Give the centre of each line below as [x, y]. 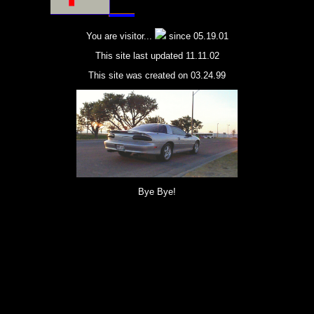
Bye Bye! [157, 192]
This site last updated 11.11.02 [157, 56]
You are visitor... [120, 36]
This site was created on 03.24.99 [157, 75]
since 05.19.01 [197, 36]
